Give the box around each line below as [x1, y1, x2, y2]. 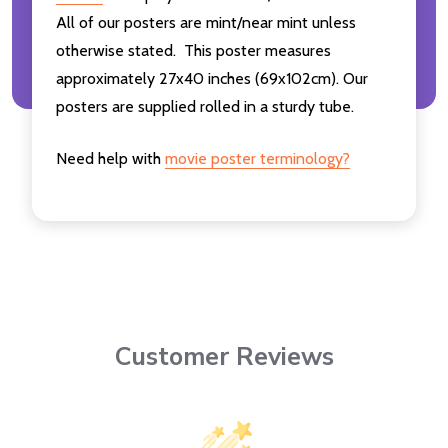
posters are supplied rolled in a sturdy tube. [56, 96, 354, 116]
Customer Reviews [114, 340, 334, 375]
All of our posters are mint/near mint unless [56, 12, 356, 32]
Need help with [56, 148, 165, 168]
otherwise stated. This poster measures [56, 40, 331, 60]
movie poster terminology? [165, 148, 350, 168]
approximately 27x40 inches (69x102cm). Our [56, 68, 368, 88]
